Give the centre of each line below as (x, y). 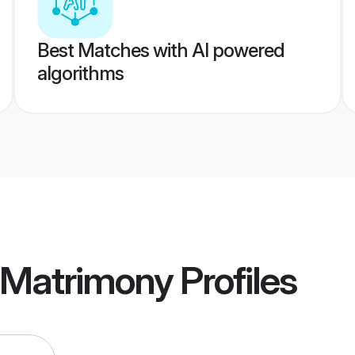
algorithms (80, 73)
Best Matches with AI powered (160, 50)
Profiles (235, 281)
